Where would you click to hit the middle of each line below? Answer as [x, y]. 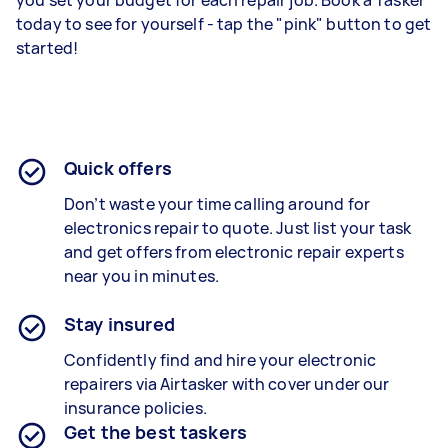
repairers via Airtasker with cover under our [227, 384]
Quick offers [118, 168]
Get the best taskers [155, 432]
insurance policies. [135, 408]
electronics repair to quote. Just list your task [238, 228]
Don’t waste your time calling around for [217, 204]
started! [47, 48]
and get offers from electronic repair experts [234, 252]
